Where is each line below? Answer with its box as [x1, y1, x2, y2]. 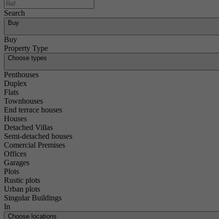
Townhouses [4, 97, 43, 105]
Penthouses [4, 70, 39, 79]
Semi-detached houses [4, 132, 72, 140]
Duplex [4, 79, 27, 88]
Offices [4, 150, 26, 158]
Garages [4, 158, 29, 167]
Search [4, 9, 25, 17]
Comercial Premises [4, 141, 65, 149]
